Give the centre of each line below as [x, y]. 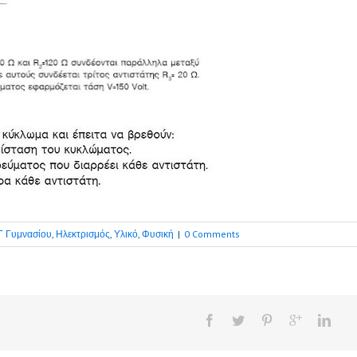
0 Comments [212, 233]
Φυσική [158, 233]
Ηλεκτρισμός [83, 233]
